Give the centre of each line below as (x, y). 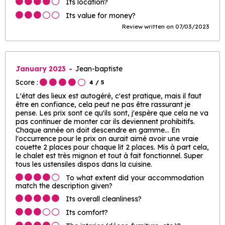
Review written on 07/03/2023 (166, 27)
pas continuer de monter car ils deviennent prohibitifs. (105, 122)
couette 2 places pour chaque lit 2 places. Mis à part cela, (112, 147)
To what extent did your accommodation (135, 178)
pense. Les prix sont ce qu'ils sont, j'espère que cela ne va (112, 113)
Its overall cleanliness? (104, 199)
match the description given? (64, 186)
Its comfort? (87, 212)
